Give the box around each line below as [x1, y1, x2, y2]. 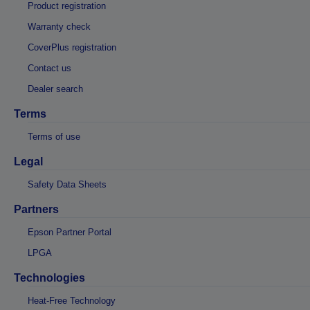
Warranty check [28, 21, 91, 32]
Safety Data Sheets [28, 179, 107, 190]
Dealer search [28, 83, 83, 94]
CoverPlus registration [28, 42, 116, 53]
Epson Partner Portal [28, 226, 111, 237]
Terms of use [28, 131, 80, 142]
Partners [14, 203, 59, 215]
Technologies [14, 271, 85, 284]
